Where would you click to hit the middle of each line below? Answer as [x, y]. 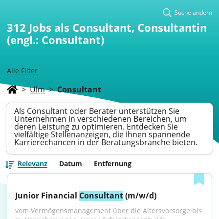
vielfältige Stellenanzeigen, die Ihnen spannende [102, 134]
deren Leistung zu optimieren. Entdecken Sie [96, 127]
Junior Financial [47, 196]
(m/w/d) [140, 196]
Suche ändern [193, 12]
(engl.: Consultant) [55, 40]
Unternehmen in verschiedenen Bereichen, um [100, 119]
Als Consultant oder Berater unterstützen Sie [97, 111]
